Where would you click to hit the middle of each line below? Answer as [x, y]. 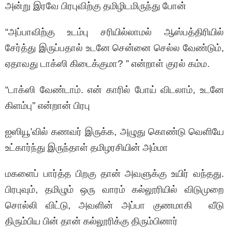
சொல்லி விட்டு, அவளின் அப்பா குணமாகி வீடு [114, 205]
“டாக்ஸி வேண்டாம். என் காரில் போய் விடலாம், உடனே [114, 90]
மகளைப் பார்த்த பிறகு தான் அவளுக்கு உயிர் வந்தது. [114, 174]
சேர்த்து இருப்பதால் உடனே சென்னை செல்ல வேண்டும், [114, 48]
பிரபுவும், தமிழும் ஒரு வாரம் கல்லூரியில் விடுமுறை [114, 190]
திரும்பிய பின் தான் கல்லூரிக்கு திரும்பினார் [91, 221]
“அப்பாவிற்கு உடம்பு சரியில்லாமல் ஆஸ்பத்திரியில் [114, 32]
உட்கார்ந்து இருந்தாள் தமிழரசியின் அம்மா [87, 148]
